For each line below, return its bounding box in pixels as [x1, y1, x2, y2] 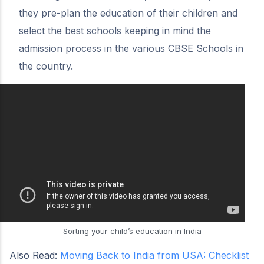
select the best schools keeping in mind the [19, 25, 211, 37]
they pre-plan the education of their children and [19, 7, 237, 19]
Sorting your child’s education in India [62, 226, 202, 236]
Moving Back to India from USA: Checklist [60, 249, 249, 261]
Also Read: [9, 249, 60, 261]
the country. [19, 60, 73, 72]
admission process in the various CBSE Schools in [19, 42, 243, 54]
